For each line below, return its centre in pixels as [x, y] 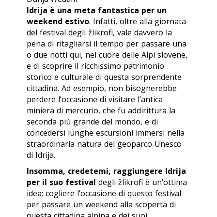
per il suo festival [62, 182]
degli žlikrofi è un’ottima [143, 182]
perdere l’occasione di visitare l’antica [95, 100]
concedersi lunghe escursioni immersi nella [106, 133]
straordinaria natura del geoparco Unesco [104, 144]
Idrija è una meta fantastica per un [97, 10]
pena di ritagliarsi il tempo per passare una [107, 44]
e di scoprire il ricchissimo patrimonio [95, 66]
